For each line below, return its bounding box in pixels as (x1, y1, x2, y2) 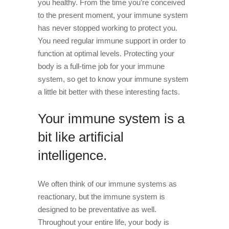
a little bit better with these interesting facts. (38, 87, 180, 96)
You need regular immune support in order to (38, 36, 186, 45)
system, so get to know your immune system (38, 75, 189, 83)
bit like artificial (38, 129, 124, 145)
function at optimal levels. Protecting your (38, 49, 174, 58)
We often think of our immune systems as (38, 179, 177, 188)
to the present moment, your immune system (38, 11, 188, 19)
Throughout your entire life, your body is (38, 218, 169, 226)
